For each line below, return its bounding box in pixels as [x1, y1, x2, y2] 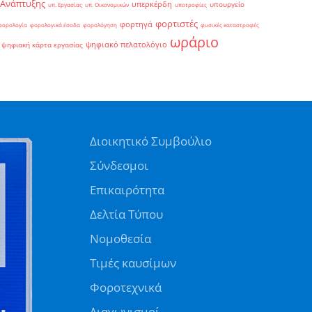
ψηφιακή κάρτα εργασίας [1, 40, 83, 49]
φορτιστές [155, 17, 198, 30]
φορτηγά [120, 19, 153, 29]
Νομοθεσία [89, 230, 151, 247]
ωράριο [170, 31, 219, 52]
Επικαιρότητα [89, 181, 164, 198]
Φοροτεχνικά [89, 279, 162, 295]
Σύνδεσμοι [89, 157, 148, 173]
